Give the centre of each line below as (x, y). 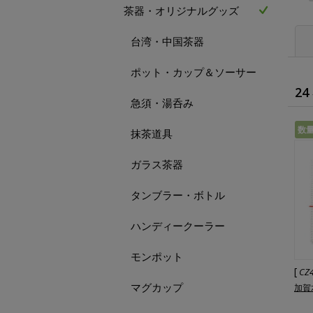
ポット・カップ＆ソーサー (194, 72)
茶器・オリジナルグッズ (181, 10)
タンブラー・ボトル (178, 195)
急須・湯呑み (162, 103)
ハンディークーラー (178, 226)
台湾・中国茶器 (167, 41)
